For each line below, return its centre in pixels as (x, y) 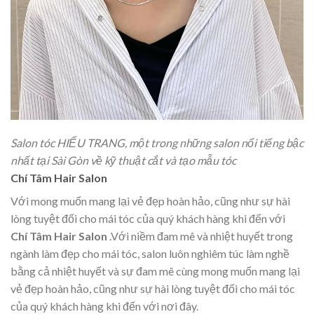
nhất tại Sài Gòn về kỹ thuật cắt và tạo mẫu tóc (123, 161)
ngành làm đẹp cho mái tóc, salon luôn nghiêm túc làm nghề (150, 254)
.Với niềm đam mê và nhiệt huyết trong (200, 236)
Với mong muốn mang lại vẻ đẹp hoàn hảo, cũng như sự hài (150, 201)
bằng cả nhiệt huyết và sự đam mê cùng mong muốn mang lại (155, 271)
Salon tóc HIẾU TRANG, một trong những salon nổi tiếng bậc (157, 143)
